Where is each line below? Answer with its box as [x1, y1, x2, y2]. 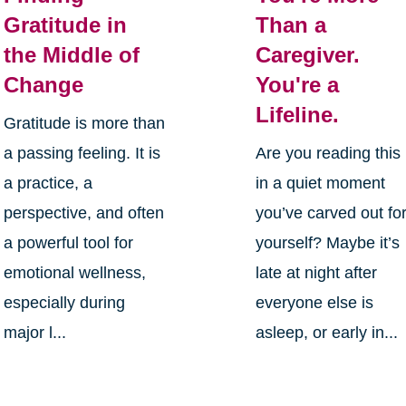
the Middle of [3, 43, 140, 68]
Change [3, 72, 83, 98]
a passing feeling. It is [3, 144, 160, 163]
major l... [3, 324, 66, 343]
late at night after [256, 264, 378, 283]
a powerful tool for [3, 234, 133, 253]
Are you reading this [256, 144, 401, 163]
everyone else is [256, 294, 374, 313]
